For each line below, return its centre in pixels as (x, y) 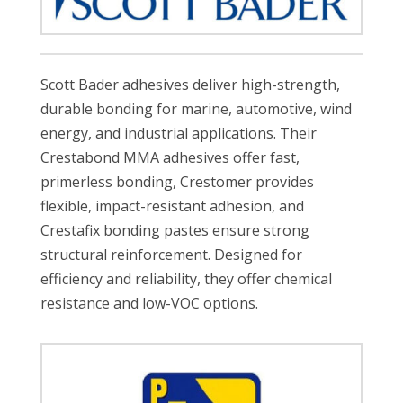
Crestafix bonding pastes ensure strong (175, 230)
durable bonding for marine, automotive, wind (196, 108)
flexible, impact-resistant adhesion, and (172, 206)
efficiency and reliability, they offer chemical (186, 278)
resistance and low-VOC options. (149, 303)
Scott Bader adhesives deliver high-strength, (190, 84)
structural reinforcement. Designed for (171, 254)
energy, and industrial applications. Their (178, 133)
